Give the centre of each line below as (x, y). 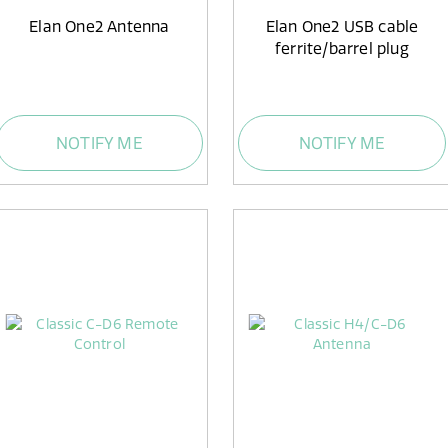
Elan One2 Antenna (99, 27)
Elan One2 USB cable (342, 27)
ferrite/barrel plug (342, 49)
